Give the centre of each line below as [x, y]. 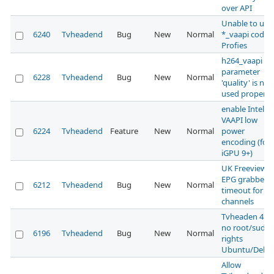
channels [238, 202]
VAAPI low [239, 120]
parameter [241, 72]
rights [232, 239]
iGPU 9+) [237, 153]
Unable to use [247, 24]
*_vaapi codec [247, 35]
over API [237, 8]
